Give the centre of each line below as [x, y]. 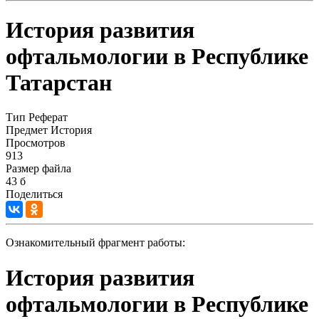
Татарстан [59, 82]
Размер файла [38, 169]
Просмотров [36, 143]
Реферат [48, 117]
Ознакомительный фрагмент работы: [95, 243]
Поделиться [34, 194]
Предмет [27, 130]
